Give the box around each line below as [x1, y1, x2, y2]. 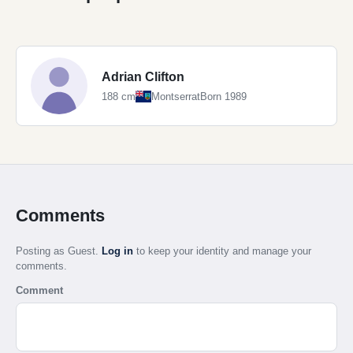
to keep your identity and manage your [133, 244, 311, 257]
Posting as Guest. [16, 244, 102, 257]
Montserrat [151, 91, 200, 103]
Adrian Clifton [102, 70, 184, 84]
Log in [102, 244, 133, 257]
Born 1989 [200, 91, 247, 103]
